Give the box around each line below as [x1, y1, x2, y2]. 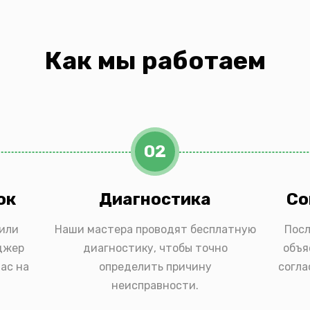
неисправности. [111, 279, 199, 292]
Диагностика [99, 190, 211, 209]
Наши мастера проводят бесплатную [54, 223, 256, 236]
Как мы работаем [44, 46, 266, 75]
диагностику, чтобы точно [82, 241, 228, 255]
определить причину [98, 260, 212, 273]
